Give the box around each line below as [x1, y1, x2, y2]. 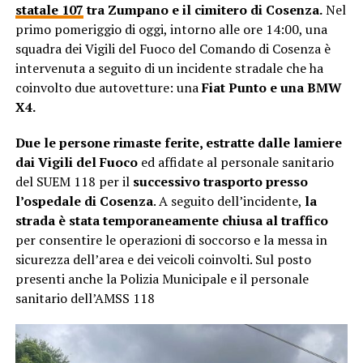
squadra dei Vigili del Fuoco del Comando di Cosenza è [15, 40, 331, 58]
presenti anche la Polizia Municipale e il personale [15, 270, 309, 288]
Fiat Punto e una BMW [201, 79, 342, 97]
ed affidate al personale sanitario [140, 153, 334, 172]
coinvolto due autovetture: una [15, 79, 202, 97]
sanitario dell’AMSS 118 [15, 289, 155, 308]
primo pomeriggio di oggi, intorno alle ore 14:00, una [15, 20, 327, 39]
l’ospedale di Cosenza [15, 192, 153, 211]
